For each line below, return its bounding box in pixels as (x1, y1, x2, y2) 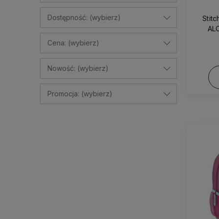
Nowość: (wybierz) (47, 64, 109, 72)
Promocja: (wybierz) (47, 89, 112, 98)
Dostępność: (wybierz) (47, 13, 121, 22)
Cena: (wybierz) (47, 38, 99, 47)
